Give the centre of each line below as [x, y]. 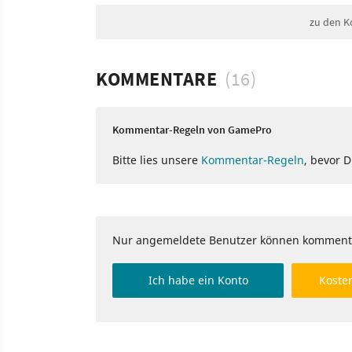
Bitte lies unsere [157, 159]
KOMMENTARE [156, 79]
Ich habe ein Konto [198, 280]
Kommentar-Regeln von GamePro [192, 129]
